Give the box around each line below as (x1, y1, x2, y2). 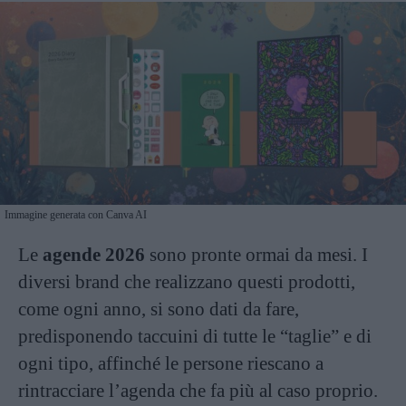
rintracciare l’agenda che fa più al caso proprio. (18, 380, 378, 401)
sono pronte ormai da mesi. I (145, 244, 368, 266)
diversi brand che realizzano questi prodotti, (18, 271, 355, 293)
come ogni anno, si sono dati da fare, (18, 298, 299, 320)
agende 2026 (43, 244, 145, 266)
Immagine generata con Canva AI (5, 208, 147, 221)
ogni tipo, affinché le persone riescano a (18, 353, 324, 374)
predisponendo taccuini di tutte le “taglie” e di (18, 325, 372, 347)
